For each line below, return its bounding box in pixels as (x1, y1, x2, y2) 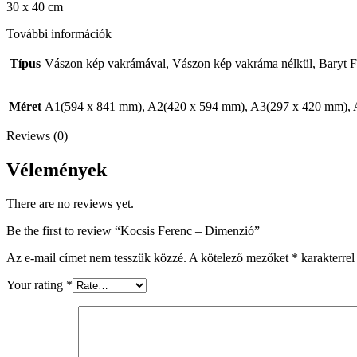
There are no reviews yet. (6, 196, 134, 210)
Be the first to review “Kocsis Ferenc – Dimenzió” (6, 223, 260, 237)
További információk (6, 26, 112, 41)
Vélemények (6, 159, 107, 180)
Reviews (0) (6, 128, 68, 143)
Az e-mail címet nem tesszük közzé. (6, 250, 186, 265)
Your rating (6, 277, 66, 292)
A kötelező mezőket (189, 250, 292, 265)
